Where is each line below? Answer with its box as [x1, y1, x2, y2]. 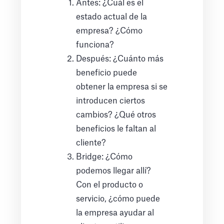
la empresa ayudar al [76, 209, 154, 217]
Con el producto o [76, 181, 143, 189]
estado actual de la [76, 13, 147, 21]
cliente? [76, 139, 106, 147]
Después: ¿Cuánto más [76, 55, 164, 63]
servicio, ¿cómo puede [76, 195, 160, 203]
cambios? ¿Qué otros [76, 111, 156, 119]
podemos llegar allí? [76, 167, 151, 175]
